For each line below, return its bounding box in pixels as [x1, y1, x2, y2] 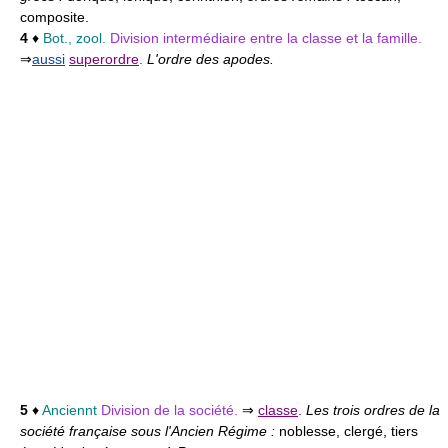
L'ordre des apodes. [147, 51, 274, 67]
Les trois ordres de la [306, 402, 440, 418]
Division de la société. [101, 402, 242, 418]
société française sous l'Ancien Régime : [20, 423, 279, 439]
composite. [20, 9, 89, 25]
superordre [69, 51, 139, 67]
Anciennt [42, 402, 97, 418]
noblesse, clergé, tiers [279, 423, 418, 439]
